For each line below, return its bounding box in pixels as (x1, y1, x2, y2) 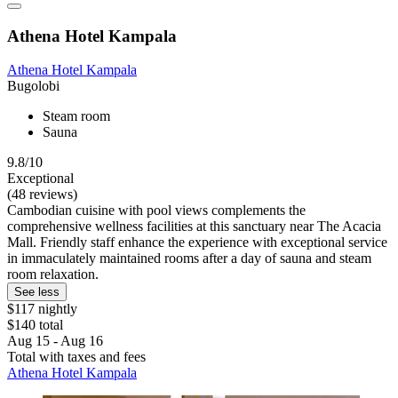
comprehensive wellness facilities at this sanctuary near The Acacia (7, 219, 381, 235)
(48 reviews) (7, 187, 77, 203)
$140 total (7, 317, 63, 333)
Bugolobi (7, 78, 60, 94)
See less (14, 285, 60, 299)
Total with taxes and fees (7, 349, 146, 365)
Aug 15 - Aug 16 (7, 333, 103, 349)
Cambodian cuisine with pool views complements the (7, 203, 306, 219)
